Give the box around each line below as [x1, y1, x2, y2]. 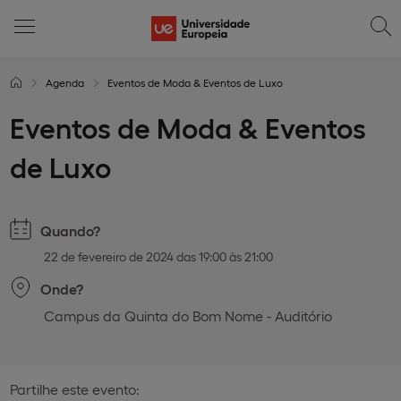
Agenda [46, 76, 84, 89]
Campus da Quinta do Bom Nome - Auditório [44, 307, 332, 324]
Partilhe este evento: [10, 380, 140, 397]
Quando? [40, 222, 100, 239]
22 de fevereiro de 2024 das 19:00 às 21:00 [44, 249, 273, 264]
